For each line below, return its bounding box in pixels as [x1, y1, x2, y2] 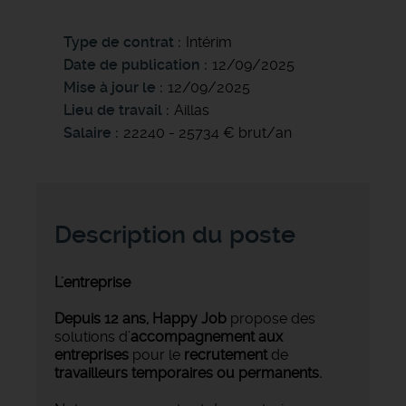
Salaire [63, 123, 111, 141]
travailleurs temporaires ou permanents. [54, 363, 322, 382]
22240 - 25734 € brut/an [123, 123, 292, 141]
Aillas [174, 101, 209, 119]
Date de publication [63, 55, 204, 73]
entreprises [54, 345, 129, 363]
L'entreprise [54, 273, 130, 291]
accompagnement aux [130, 327, 283, 345]
